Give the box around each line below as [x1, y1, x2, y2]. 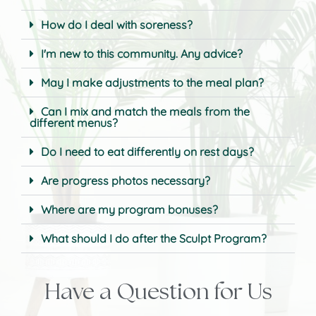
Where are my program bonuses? [41, 202, 218, 217]
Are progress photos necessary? [41, 173, 210, 188]
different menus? [30, 115, 118, 130]
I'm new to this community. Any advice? [41, 46, 243, 61]
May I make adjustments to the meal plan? [41, 75, 264, 90]
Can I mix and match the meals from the [41, 104, 250, 119]
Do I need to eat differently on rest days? [41, 144, 254, 159]
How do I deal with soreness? [41, 17, 193, 32]
